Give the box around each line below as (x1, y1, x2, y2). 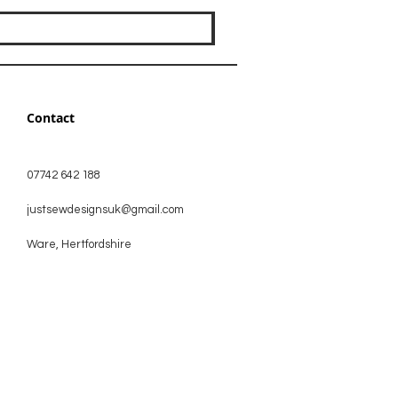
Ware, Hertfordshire (27, 237, 131, 251)
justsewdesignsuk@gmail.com (27, 203, 184, 216)
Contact (27, 108, 75, 126)
